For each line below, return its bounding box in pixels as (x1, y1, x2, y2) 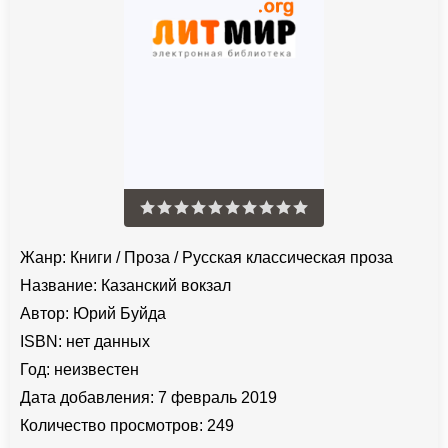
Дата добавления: (20, 389, 154, 407)
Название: (20, 277, 97, 295)
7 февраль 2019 (154, 389, 277, 407)
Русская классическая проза (182, 249, 393, 267)
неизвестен (50, 361, 139, 379)
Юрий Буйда (73, 305, 166, 323)
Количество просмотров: (20, 417, 203, 435)
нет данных (62, 333, 150, 351)
